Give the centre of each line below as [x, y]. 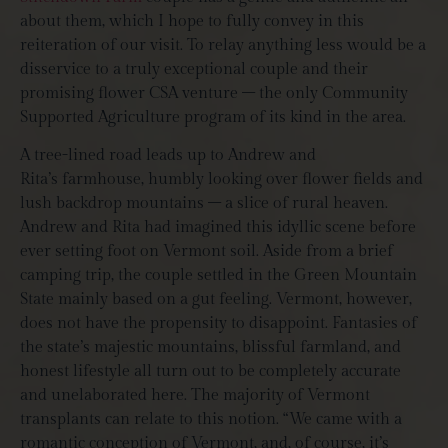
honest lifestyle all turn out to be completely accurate [210, 372]
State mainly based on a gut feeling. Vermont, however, [216, 300]
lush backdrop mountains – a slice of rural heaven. [204, 204]
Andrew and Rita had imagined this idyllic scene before [218, 228]
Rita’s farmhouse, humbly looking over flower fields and [221, 180]
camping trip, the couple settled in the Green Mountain [218, 276]
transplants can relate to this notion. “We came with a [211, 420]
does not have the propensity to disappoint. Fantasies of [218, 324]
